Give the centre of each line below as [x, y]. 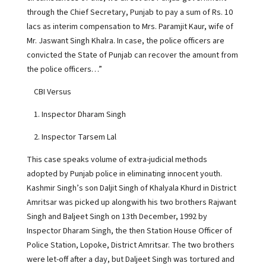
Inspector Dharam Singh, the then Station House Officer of [129, 231]
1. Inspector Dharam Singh [76, 115]
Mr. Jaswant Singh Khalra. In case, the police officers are [125, 41]
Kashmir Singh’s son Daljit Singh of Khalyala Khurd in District [131, 188]
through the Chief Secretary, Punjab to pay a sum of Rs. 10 [129, 12]
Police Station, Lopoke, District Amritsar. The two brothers [130, 245]
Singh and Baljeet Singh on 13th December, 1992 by [117, 217]
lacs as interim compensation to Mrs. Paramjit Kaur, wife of [130, 27]
